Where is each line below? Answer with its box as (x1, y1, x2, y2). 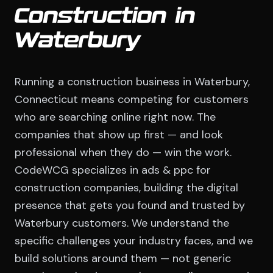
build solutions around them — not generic (15, 251, 231, 266)
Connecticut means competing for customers (15, 92, 249, 107)
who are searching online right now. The (15, 110, 216, 125)
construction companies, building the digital (15, 180, 238, 196)
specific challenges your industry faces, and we (15, 233, 253, 249)
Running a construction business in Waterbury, (15, 74, 250, 90)
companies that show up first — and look (15, 127, 223, 143)
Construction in (15, 7, 195, 28)
